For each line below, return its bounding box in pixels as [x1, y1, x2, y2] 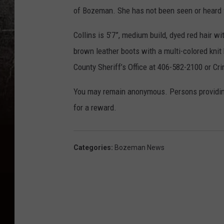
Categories [73, 143, 111, 152]
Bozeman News [114, 143, 164, 152]
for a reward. [73, 102, 116, 113]
